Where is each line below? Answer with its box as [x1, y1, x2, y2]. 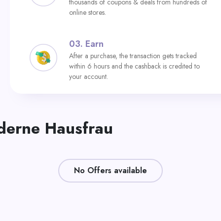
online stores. [69, 7, 106, 17]
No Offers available [74, 165, 147, 176]
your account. [69, 72, 108, 81]
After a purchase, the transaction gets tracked [69, 51, 197, 61]
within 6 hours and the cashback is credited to [69, 61, 200, 71]
